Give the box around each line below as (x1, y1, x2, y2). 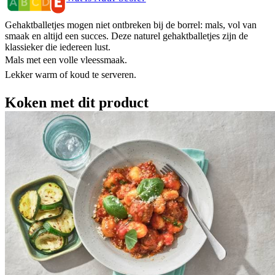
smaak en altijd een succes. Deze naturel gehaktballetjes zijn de (5, 30, 248, 41)
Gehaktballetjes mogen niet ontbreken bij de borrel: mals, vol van (5, 19, 257, 30)
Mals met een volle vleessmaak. (5, 54, 127, 65)
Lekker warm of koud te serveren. (5, 69, 136, 80)
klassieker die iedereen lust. (5, 41, 110, 52)
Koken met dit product (5, 94, 149, 110)
